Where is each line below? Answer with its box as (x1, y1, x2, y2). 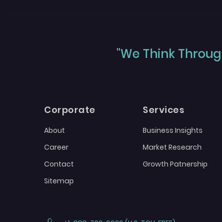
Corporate (44, 104, 96, 116)
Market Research (143, 142, 202, 153)
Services (143, 104, 185, 116)
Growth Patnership (143, 159, 208, 169)
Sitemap (44, 176, 74, 186)
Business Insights (143, 125, 203, 136)
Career (44, 142, 68, 153)
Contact (44, 159, 74, 169)
